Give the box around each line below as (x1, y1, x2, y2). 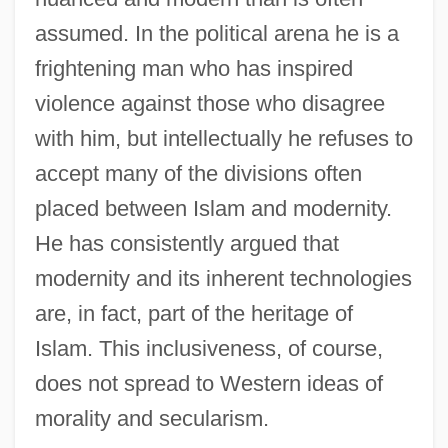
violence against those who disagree (34, 90, 385, 116)
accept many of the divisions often (34, 160, 362, 186)
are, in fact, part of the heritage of (34, 300, 353, 326)
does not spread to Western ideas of (34, 370, 383, 396)
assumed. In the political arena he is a (34, 20, 399, 46)
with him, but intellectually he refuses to (34, 125, 413, 151)
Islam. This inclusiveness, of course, (34, 335, 383, 361)
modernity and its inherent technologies (34, 265, 412, 291)
